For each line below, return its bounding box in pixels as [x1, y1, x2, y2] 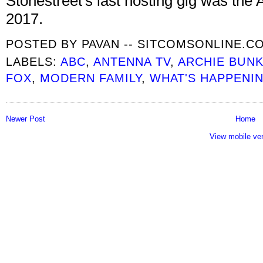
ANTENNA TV [93, 55, 171, 69]
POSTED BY [6, 37, 82, 51]
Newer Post [6, 114, 45, 123]
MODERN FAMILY [40, 71, 142, 85]
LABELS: [6, 55, 61, 69]
